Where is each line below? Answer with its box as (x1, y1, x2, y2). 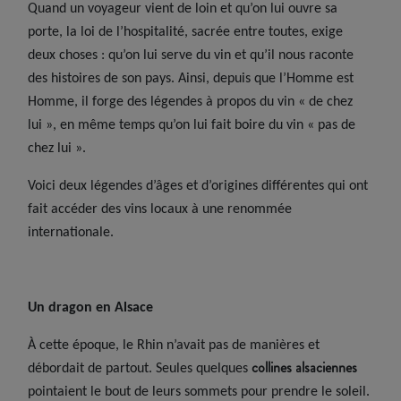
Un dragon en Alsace (28, 300, 154, 315)
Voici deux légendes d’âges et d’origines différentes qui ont (28, 178, 369, 193)
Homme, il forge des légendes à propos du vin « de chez (28, 94, 354, 109)
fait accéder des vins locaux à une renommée (28, 201, 293, 217)
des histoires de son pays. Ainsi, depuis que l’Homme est (28, 71, 354, 86)
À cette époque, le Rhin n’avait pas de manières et (28, 337, 320, 353)
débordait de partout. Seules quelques (28, 361, 252, 376)
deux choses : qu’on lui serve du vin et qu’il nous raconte (28, 47, 354, 63)
